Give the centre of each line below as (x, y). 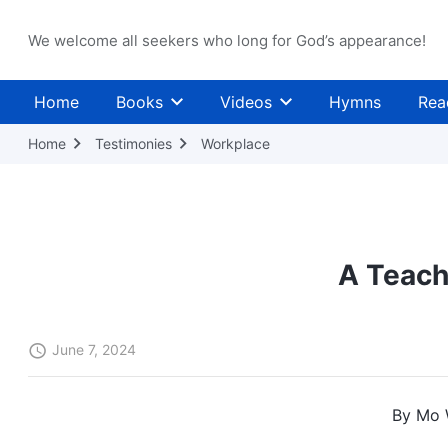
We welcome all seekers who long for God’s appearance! (227, 40)
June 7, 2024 (94, 349)
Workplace (235, 143)
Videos (246, 102)
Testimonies (133, 143)
